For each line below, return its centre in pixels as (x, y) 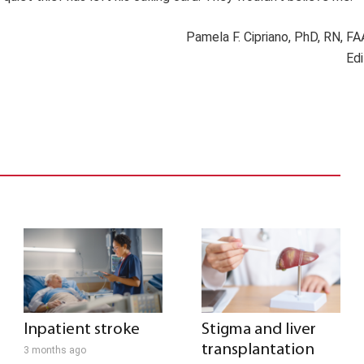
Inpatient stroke (82, 329)
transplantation (258, 349)
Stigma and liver (258, 329)
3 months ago (55, 350)
